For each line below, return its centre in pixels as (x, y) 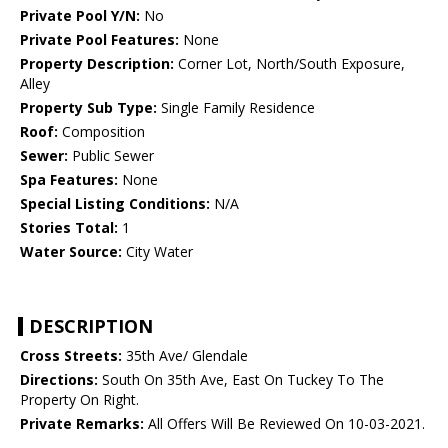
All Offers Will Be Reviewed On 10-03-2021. (284, 424)
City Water (157, 252)
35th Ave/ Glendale (185, 356)
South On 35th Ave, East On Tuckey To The (241, 380)
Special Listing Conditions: (115, 204)
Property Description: (97, 64)
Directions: (59, 380)
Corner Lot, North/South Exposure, (289, 64)
